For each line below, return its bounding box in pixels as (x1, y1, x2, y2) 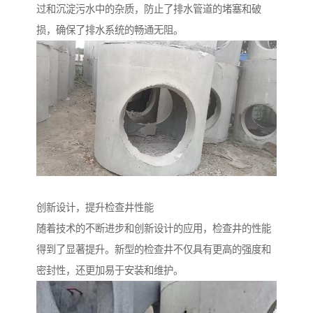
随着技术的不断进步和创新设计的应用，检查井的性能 (36, 222, 271, 234)
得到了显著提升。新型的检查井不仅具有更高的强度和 (36, 243, 271, 255)
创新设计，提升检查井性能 (36, 201, 154, 213)
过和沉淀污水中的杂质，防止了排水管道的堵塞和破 (36, 3, 261, 15)
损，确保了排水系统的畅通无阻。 (36, 24, 183, 36)
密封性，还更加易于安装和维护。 (36, 264, 183, 276)
